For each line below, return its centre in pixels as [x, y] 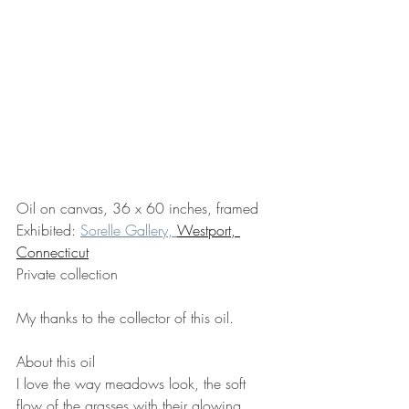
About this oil [56, 362]
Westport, [209, 231]
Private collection [67, 274]
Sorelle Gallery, [129, 231]
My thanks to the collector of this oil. [125, 318]
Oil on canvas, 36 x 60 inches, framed [137, 209]
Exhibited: [48, 231]
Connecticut [52, 252]
